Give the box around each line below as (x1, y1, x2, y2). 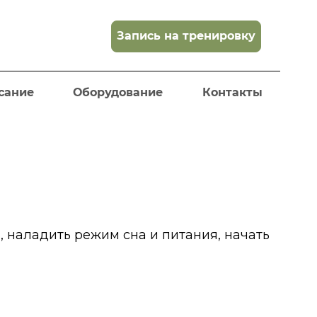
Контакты (202, 86, 263, 99)
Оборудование (73, 86, 163, 99)
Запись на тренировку (116, 29, 255, 42)
